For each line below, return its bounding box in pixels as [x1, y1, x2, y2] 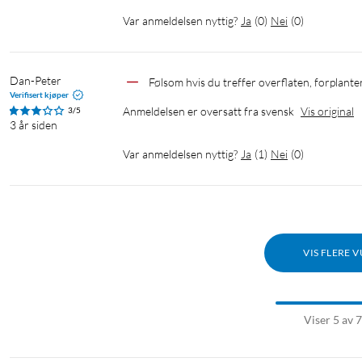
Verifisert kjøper [10, 90, 69, 100]
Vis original [301, 104, 354, 119]
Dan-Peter [10, 74, 61, 88]
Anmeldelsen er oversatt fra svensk [123, 104, 294, 119]
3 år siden [10, 118, 57, 133]
